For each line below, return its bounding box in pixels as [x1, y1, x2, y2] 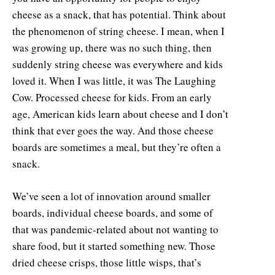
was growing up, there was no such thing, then [12, 40, 212, 55]
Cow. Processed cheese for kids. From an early [12, 90, 212, 104]
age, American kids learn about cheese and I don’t [12, 106, 228, 121]
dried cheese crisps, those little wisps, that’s [12, 255, 201, 269]
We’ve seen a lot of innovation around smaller [12, 188, 211, 203]
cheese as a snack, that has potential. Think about [12, 7, 226, 21]
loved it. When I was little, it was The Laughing [12, 73, 216, 88]
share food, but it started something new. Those [12, 238, 215, 253]
